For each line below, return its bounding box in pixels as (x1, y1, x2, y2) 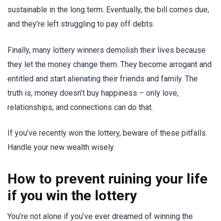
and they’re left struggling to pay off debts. (7, 19, 154, 29)
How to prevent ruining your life (7, 170, 208, 187)
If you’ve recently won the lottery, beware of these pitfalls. (7, 128, 207, 138)
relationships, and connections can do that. (7, 102, 153, 112)
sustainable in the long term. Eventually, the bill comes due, (7, 5, 209, 15)
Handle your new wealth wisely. (7, 142, 115, 152)
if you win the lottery (7, 187, 137, 204)
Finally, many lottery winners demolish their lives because (7, 45, 206, 55)
